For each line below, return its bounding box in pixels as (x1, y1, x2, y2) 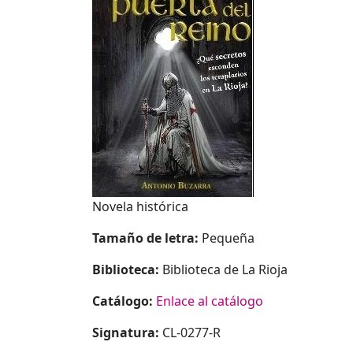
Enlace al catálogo (156, 292, 263, 310)
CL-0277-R (162, 323, 221, 341)
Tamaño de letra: (92, 229, 202, 247)
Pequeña (202, 229, 255, 247)
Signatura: (92, 323, 162, 341)
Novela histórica (92, 197, 188, 215)
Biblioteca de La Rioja (162, 260, 288, 278)
